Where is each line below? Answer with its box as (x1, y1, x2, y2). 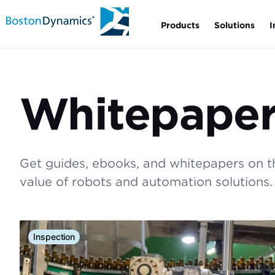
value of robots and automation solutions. (20, 174, 273, 189)
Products (161, 20, 199, 31)
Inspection (33, 231, 76, 242)
